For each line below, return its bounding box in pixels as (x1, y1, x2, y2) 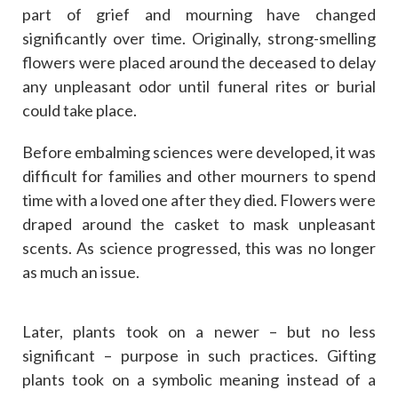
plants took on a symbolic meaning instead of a (22, 369, 376, 389)
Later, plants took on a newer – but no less (22, 321, 376, 341)
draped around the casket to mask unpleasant (22, 213, 376, 234)
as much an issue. (22, 261, 139, 282)
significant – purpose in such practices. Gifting (22, 345, 376, 365)
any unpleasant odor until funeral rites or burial (22, 76, 376, 96)
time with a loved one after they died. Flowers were (22, 189, 376, 210)
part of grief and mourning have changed (22, 4, 376, 24)
